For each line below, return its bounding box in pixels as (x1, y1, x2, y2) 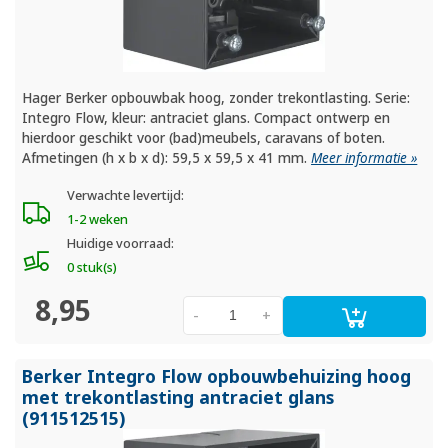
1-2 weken (66, 211, 128, 229)
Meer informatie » (311, 149, 418, 168)
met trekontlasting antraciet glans (22, 384, 335, 409)
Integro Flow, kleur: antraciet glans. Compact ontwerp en (22, 109, 391, 128)
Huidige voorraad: (66, 235, 174, 253)
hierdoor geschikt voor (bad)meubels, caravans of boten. (22, 129, 386, 148)
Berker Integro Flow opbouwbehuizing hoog (22, 363, 412, 388)
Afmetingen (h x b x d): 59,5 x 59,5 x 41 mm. (22, 149, 312, 168)
